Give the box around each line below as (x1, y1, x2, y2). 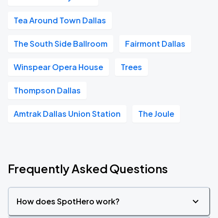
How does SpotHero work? (17, 196, 120, 206)
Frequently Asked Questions (8, 161, 168, 176)
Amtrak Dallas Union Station (14, 109, 121, 119)
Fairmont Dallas (125, 38, 185, 49)
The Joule (138, 109, 174, 119)
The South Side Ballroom (14, 38, 108, 49)
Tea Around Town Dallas (14, 15, 106, 25)
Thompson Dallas (14, 85, 81, 95)
